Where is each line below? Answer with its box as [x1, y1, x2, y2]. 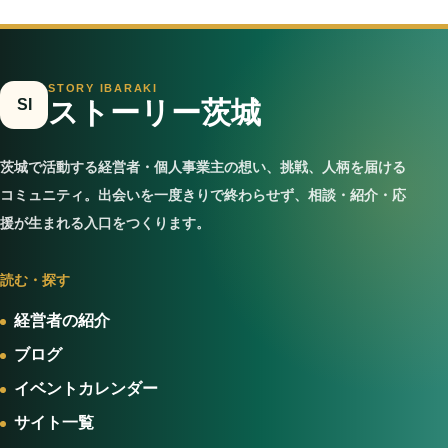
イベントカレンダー [14, 380, 158, 397]
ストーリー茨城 [48, 96, 261, 129]
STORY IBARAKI [48, 82, 158, 94]
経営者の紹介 [14, 312, 110, 329]
